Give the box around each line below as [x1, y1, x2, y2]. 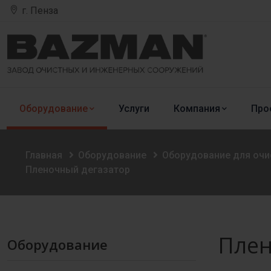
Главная [25, 149, 62, 161]
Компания [174, 103, 220, 114]
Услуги [119, 103, 149, 114]
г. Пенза [22, 4, 58, 16]
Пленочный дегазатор [25, 164, 130, 175]
